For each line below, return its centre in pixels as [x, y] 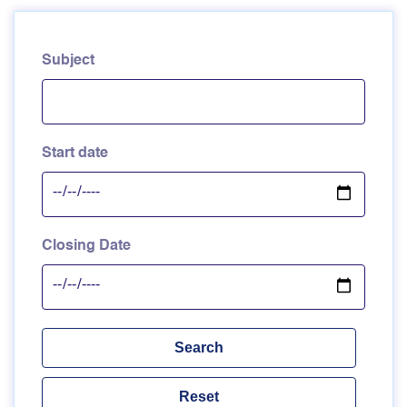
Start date [75, 154]
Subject [68, 61]
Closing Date [86, 246]
